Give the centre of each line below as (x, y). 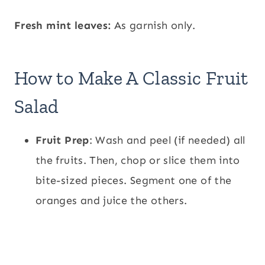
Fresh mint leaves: (63, 26)
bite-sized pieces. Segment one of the (134, 181)
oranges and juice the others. (112, 201)
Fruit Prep (62, 140)
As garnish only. (155, 26)
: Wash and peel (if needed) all (167, 140)
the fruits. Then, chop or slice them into (138, 161)
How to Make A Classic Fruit (131, 78)
